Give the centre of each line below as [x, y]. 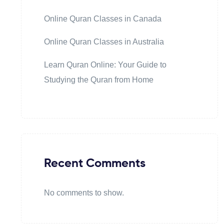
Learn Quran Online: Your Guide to [105, 65]
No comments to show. [84, 193]
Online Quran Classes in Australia [104, 42]
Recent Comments [95, 164]
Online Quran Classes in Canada [103, 19]
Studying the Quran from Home [99, 80]
